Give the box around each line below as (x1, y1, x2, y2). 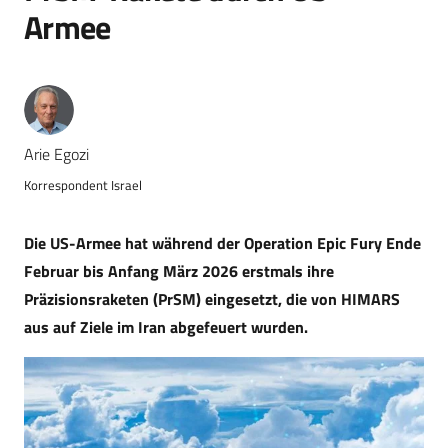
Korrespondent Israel (24, 174, 142, 195)
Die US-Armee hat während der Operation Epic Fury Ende (24, 230, 421, 255)
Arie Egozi (24, 142, 89, 166)
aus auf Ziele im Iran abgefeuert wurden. (24, 314, 308, 339)
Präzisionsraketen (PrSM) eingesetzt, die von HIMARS (24, 286, 400, 311)
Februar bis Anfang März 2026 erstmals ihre (24, 258, 334, 283)
